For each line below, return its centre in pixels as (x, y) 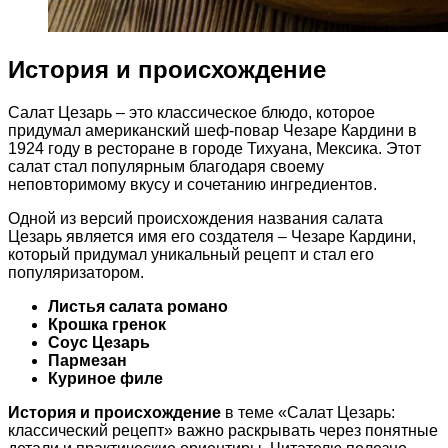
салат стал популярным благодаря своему (166, 166)
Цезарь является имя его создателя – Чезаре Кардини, (212, 236)
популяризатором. (76, 272)
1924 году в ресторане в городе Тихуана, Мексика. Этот (214, 148)
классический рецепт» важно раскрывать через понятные (223, 430)
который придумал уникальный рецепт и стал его (191, 254)
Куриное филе (105, 378)
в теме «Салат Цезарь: (308, 412)
